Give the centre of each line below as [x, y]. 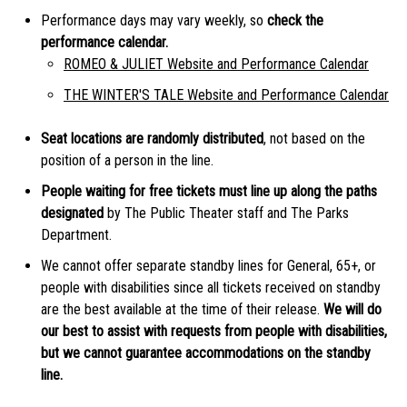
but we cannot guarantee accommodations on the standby [206, 352]
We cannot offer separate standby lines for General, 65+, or [208, 265]
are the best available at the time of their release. [182, 309]
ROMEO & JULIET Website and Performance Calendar [216, 64]
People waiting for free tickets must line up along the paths [209, 191]
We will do [352, 309]
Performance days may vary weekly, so [154, 20]
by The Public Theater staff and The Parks [228, 213]
